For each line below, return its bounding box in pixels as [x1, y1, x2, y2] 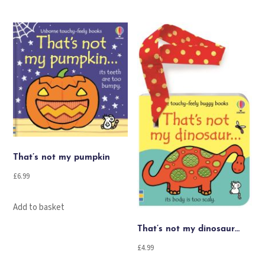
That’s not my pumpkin [13, 153, 111, 162]
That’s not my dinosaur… [137, 224, 240, 234]
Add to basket [13, 201, 65, 214]
